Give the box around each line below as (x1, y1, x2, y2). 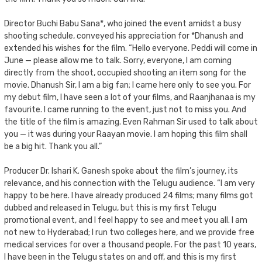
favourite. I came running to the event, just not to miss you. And (4, 104, 246, 115)
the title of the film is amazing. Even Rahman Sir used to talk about (4, 116, 258, 127)
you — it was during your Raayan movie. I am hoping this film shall (4, 129, 247, 139)
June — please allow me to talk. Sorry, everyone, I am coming (4, 55, 232, 65)
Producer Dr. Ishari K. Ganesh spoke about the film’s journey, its (4, 166, 238, 176)
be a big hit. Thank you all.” (4, 141, 102, 151)
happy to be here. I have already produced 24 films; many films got (4, 190, 253, 201)
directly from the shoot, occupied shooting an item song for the (4, 67, 246, 78)
